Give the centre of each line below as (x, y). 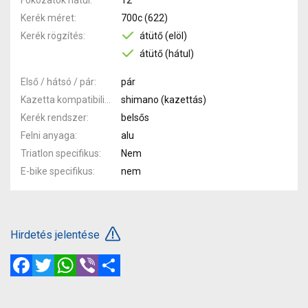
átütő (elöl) (163, 35)
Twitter (71, 259)
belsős (135, 117)
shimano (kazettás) (163, 99)
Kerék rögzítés (52, 35)
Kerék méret (47, 18)
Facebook (56, 259)
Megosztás (148, 259)
